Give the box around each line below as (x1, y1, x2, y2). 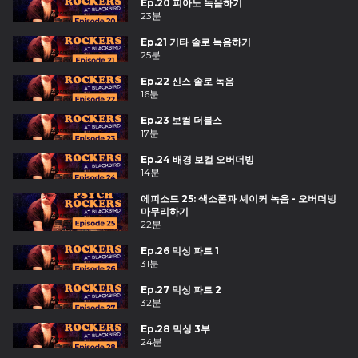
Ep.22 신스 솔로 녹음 (141, 75, 234, 87)
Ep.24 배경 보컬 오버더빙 (141, 153, 254, 165)
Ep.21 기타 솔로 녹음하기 (141, 36, 251, 48)
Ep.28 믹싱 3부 (141, 323, 210, 335)
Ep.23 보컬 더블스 (141, 114, 222, 126)
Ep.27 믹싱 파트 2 (141, 284, 221, 296)
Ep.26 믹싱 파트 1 (141, 245, 219, 257)
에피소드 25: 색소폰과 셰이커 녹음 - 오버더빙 (141, 193, 336, 205)
